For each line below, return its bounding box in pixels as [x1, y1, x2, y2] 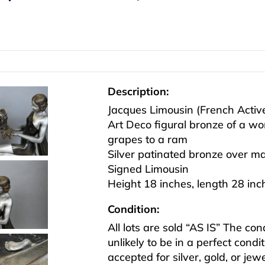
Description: [108, 85, 169, 99]
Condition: [108, 202, 159, 216]
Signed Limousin [108, 162, 189, 176]
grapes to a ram [108, 132, 188, 147]
